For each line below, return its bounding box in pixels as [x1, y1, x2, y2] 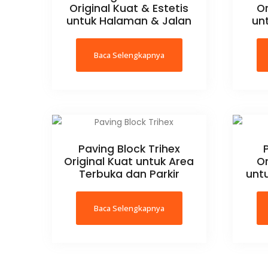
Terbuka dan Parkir [78, 167, 179, 182]
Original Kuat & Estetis [69, 1, 189, 16]
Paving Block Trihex [78, 142, 180, 157]
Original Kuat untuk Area [64, 154, 194, 169]
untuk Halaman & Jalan [66, 14, 192, 29]
